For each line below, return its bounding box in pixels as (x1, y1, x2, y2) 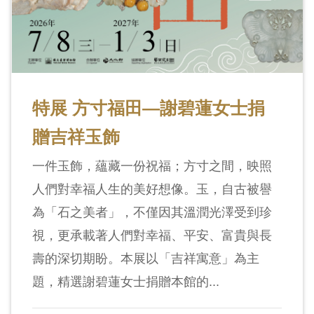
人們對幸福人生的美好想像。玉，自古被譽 (32, 182, 272, 196)
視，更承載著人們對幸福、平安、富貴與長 (32, 228, 272, 243)
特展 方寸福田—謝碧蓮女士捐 (32, 98, 265, 118)
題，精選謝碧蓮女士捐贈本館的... (32, 274, 219, 289)
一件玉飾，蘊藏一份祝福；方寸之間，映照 (32, 158, 272, 173)
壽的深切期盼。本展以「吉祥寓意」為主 (32, 251, 259, 266)
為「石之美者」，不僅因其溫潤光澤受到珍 (32, 205, 272, 219)
